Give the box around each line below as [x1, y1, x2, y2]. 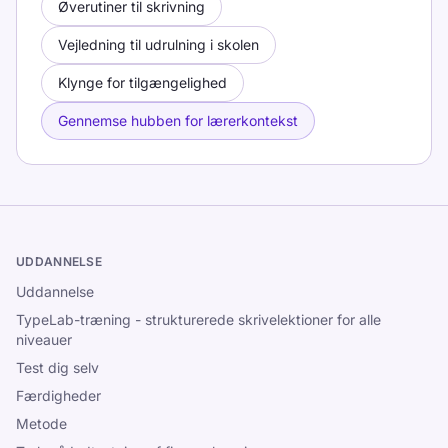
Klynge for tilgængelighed [58, 74, 227, 91]
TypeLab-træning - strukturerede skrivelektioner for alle [16, 311, 381, 328]
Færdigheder [16, 387, 101, 404]
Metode [16, 415, 67, 432]
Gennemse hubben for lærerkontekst [58, 112, 298, 129]
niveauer [16, 331, 72, 348]
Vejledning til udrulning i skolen [58, 36, 259, 53]
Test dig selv [16, 359, 99, 376]
